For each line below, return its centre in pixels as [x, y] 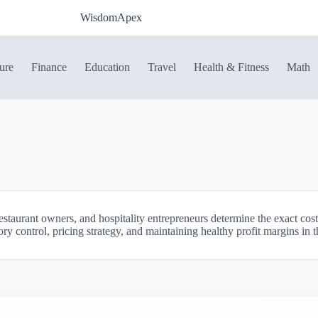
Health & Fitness [232, 67]
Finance [49, 67]
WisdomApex [111, 17]
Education [108, 67]
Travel [162, 67]
